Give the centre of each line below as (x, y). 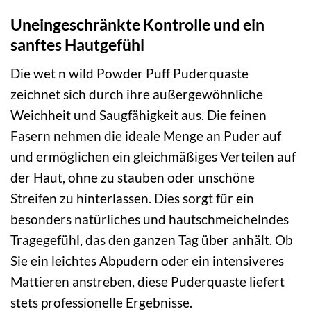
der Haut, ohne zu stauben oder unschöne (133, 177)
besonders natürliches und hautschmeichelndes (150, 219)
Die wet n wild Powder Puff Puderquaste (129, 73)
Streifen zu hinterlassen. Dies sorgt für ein (132, 198)
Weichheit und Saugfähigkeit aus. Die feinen (138, 115)
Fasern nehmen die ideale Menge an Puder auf (146, 135)
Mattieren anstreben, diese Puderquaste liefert (148, 281)
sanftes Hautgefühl (77, 45)
